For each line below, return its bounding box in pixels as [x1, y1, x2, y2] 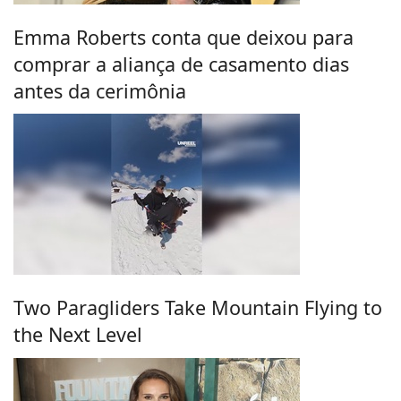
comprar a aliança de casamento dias [13, 50, 349, 77]
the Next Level [13, 320, 142, 347]
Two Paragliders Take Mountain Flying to [13, 294, 382, 320]
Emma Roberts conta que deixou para [13, 23, 354, 50]
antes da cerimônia [13, 77, 186, 104]
